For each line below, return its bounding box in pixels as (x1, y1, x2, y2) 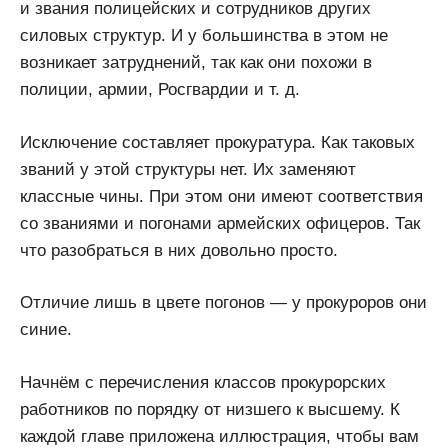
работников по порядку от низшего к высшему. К (20, 399, 400, 419)
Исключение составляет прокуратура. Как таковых (20, 132, 415, 152)
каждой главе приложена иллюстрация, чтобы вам (20, 426, 419, 446)
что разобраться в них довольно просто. (20, 240, 338, 260)
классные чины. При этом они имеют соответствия (20, 186, 423, 206)
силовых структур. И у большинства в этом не (20, 26, 388, 46)
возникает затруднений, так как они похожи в (20, 53, 372, 73)
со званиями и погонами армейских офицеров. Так (20, 213, 420, 233)
